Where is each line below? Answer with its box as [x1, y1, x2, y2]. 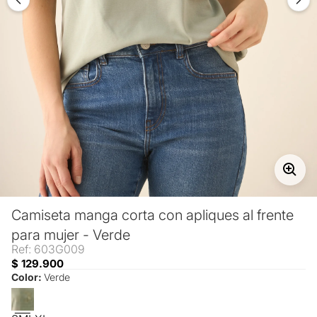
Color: [11, 270, 44, 283]
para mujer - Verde [11, 226, 130, 243]
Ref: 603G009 [11, 241, 85, 256]
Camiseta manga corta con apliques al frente [11, 206, 294, 224]
